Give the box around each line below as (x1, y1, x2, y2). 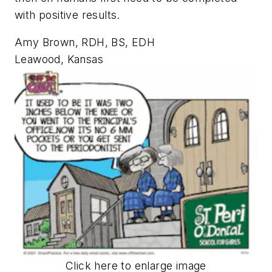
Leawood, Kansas (15, 53, 103, 66)
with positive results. (15, 8, 120, 21)
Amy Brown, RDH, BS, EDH (15, 36, 155, 49)
